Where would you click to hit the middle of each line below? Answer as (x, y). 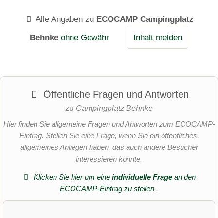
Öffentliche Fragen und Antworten (114, 95)
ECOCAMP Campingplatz (145, 19)
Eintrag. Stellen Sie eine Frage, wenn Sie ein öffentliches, (109, 136)
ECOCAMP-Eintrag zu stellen (108, 188)
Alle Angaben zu (65, 19)
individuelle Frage (142, 177)
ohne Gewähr (85, 37)
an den (184, 177)
